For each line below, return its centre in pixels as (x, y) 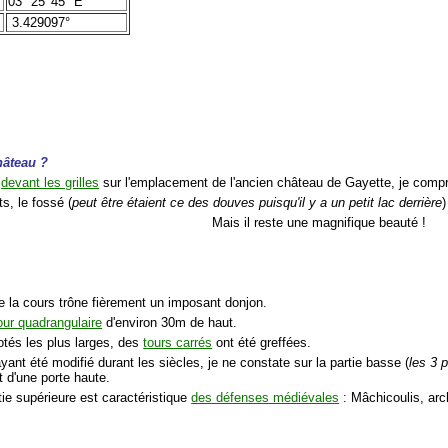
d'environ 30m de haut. (170, 322)
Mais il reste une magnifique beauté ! (319, 222)
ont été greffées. (262, 342)
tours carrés (178, 342)
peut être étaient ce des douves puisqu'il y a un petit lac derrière (257, 202)
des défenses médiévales (265, 397)
